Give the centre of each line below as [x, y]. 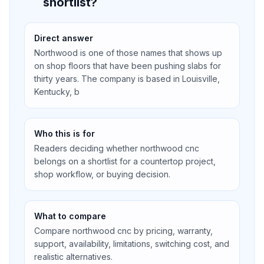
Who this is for [65, 133]
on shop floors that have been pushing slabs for [128, 66]
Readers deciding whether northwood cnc [117, 148]
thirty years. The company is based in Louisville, [127, 79]
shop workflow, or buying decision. [102, 174]
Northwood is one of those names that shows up [128, 53]
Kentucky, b [57, 92]
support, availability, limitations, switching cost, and [132, 244]
